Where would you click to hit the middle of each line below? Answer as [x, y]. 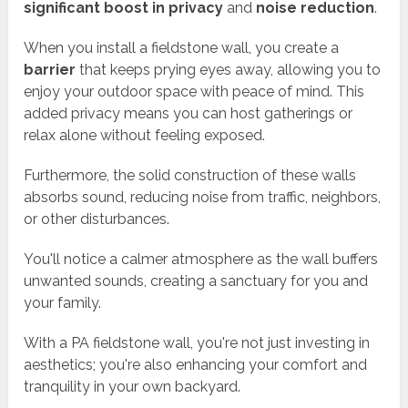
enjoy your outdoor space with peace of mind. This [194, 92]
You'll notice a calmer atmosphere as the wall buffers [201, 260]
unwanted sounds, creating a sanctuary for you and [196, 281]
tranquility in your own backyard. [133, 387]
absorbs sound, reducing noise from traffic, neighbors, [203, 198]
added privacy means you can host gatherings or [189, 114]
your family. [63, 303]
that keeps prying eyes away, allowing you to [229, 70]
